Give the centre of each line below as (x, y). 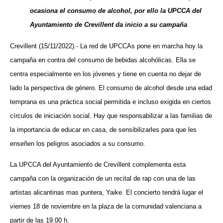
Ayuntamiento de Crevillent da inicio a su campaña (109, 25)
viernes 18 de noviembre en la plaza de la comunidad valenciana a (106, 206)
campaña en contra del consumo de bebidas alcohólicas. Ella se (103, 60)
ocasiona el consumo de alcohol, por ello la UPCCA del (116, 11)
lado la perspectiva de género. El (58, 88)
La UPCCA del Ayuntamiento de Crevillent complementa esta (98, 164)
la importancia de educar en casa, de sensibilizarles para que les (103, 129)
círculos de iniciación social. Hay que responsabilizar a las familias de (111, 115)
